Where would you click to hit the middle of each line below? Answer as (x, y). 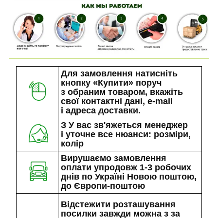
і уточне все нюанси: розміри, (126, 134)
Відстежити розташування (118, 204)
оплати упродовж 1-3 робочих (126, 167)
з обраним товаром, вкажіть (122, 92)
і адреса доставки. (101, 110)
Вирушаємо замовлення (114, 158)
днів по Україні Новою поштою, (129, 176)
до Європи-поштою (103, 186)
